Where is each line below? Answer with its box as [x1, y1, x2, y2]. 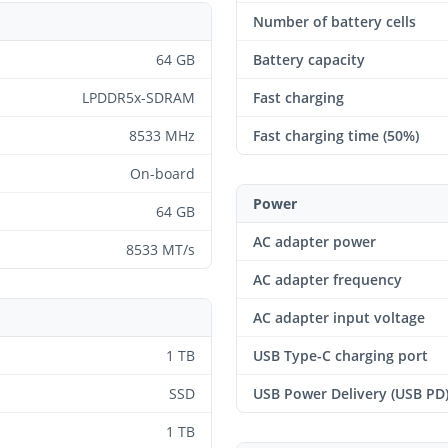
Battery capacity [253, 50, 365, 69]
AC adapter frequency [253, 270, 402, 289]
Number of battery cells [253, 12, 416, 31]
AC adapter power [253, 232, 376, 251]
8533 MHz [129, 126, 195, 145]
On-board [130, 164, 195, 183]
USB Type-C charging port [253, 346, 428, 365]
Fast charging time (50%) [253, 126, 419, 145]
